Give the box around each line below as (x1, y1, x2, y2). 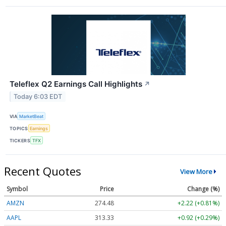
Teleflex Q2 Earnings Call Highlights (10, 79, 142, 89)
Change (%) (187, 185, 219, 194)
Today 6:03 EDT (14, 92, 63, 100)
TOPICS (10, 125, 28, 131)
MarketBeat (19, 113, 44, 119)
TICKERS (10, 137, 31, 143)
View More (180, 166, 212, 176)
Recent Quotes (4, 163, 81, 179)
